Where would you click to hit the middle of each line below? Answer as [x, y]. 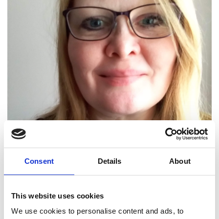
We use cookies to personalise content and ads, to [98, 211]
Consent [39, 161]
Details [109, 161]
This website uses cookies [58, 196]
